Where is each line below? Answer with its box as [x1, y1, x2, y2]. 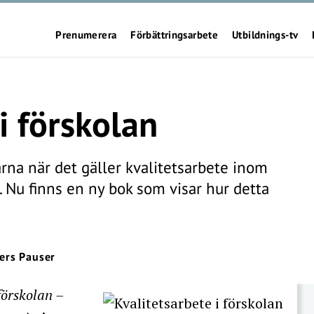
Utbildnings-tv [232, 28, 299, 41]
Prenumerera [55, 28, 117, 41]
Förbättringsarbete [130, 28, 218, 41]
